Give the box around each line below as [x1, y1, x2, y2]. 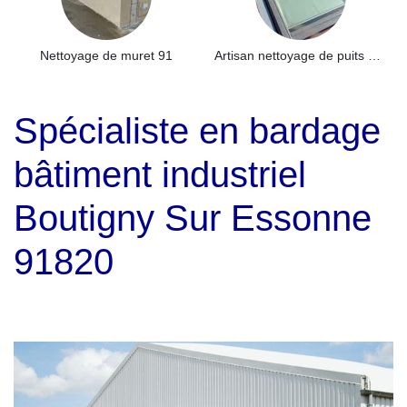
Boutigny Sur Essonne [14, 198, 372, 238]
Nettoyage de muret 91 [40, 48, 173, 63]
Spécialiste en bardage [14, 111, 381, 151]
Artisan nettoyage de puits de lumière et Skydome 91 [368, 48, 381, 63]
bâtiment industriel [14, 154, 306, 194]
